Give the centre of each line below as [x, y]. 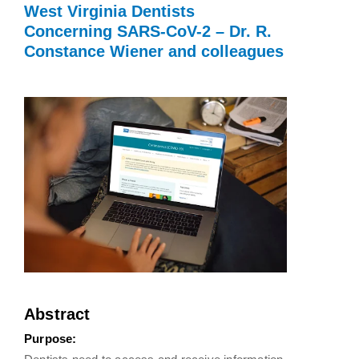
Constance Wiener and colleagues [154, 52]
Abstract [57, 314]
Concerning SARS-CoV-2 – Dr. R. [148, 32]
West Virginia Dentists [109, 12]
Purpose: [50, 338]
